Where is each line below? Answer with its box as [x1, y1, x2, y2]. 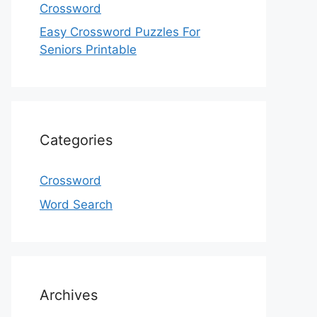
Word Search [40, 197, 113, 212]
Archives [40, 286, 98, 304]
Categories [40, 132, 113, 149]
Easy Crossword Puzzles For [40, 25, 200, 39]
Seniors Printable [40, 42, 137, 57]
